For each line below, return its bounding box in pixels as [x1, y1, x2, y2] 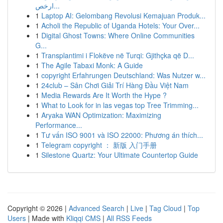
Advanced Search [69, 203, 124, 213]
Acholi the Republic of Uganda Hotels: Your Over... [41, 20, 200, 30]
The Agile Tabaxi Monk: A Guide [41, 60, 143, 70]
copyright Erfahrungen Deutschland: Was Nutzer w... [41, 70, 206, 80]
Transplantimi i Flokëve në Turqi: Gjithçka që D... [41, 50, 194, 60]
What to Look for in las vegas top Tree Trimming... [41, 100, 199, 110]
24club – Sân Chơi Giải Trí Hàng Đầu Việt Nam [41, 80, 189, 90]
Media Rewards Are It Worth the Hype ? [41, 90, 167, 100]
